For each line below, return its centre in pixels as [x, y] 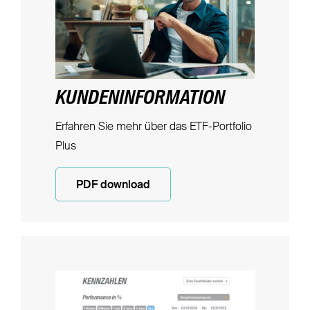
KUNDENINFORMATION [140, 99]
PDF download [113, 186]
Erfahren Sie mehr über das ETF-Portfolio [153, 128]
